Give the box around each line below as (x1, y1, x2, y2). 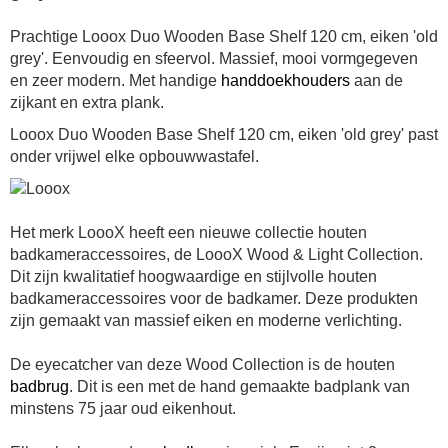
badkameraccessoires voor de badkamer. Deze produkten (10, 290, 418, 308)
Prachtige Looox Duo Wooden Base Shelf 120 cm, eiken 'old (10, 28, 438, 46)
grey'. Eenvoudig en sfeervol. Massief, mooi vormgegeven (10, 50, 418, 68)
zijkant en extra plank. (10, 94, 168, 112)
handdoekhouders (221, 72, 350, 90)
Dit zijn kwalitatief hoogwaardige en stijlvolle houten (10, 268, 377, 286)
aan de (350, 72, 403, 90)
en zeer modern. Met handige (10, 72, 221, 90)
